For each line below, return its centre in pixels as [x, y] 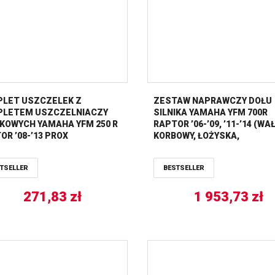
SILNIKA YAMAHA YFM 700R [211, 112]
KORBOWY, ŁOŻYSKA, [196, 135]
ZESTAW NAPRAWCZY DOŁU [213, 100]
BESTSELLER [184, 168]
